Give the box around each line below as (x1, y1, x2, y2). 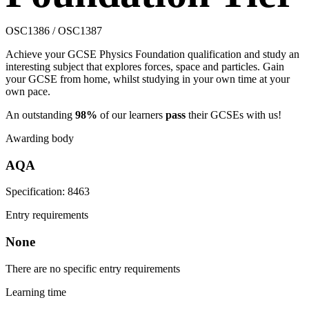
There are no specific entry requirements (6, 262, 180, 275)
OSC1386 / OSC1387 (6, 24, 102, 37)
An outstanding (6, 108, 75, 121)
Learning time (6, 286, 66, 298)
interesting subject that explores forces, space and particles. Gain (6, 60, 284, 72)
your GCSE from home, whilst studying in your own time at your (6, 72, 290, 85)
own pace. (6, 85, 50, 97)
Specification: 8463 (6, 186, 90, 198)
